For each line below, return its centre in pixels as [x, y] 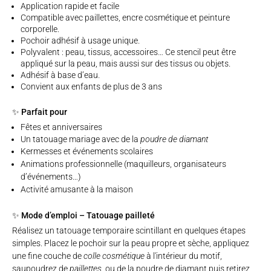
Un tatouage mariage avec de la [80, 139]
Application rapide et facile [70, 6]
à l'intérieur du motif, [183, 256]
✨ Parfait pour [40, 112]
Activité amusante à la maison [77, 190]
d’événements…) [51, 177]
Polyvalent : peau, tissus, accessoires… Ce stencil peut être [128, 52]
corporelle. [40, 29]
